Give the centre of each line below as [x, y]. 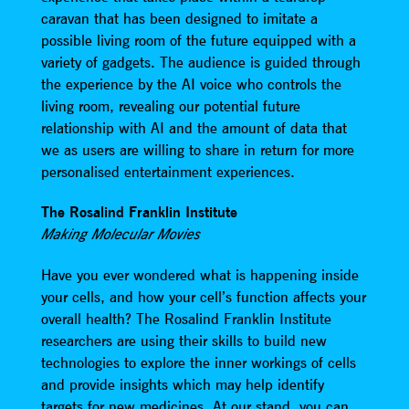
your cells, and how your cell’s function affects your [203, 296]
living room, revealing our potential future [170, 105]
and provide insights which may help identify [182, 384]
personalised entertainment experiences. [168, 171]
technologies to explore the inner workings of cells [198, 362]
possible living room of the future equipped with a [198, 40]
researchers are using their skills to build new [184, 340]
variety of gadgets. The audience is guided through [200, 62]
